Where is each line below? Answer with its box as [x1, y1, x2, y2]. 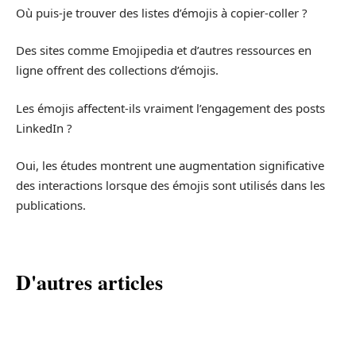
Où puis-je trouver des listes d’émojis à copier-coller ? [16, 4, 308, 21]
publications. [16, 197, 86, 214]
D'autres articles [16, 267, 163, 298]
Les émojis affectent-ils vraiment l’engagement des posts [16, 99, 325, 116]
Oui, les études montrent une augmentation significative [16, 157, 324, 174]
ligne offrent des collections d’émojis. [16, 62, 219, 79]
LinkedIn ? [16, 119, 72, 136]
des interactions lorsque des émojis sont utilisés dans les [16, 177, 325, 194]
